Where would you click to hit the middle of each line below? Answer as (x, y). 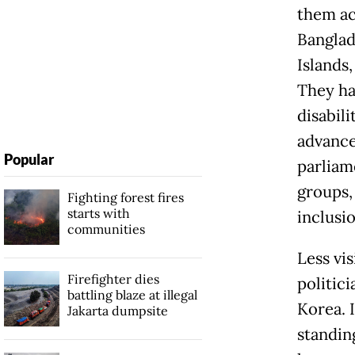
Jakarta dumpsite (117, 311)
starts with (98, 214)
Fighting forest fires (125, 198)
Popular (29, 160)
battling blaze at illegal (132, 295)
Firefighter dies (113, 279)
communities (106, 229)
